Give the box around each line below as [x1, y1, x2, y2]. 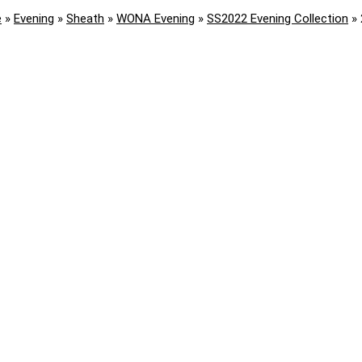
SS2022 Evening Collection [207, 11, 348, 27]
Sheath [66, 11, 104, 27]
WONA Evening [116, 11, 195, 27]
